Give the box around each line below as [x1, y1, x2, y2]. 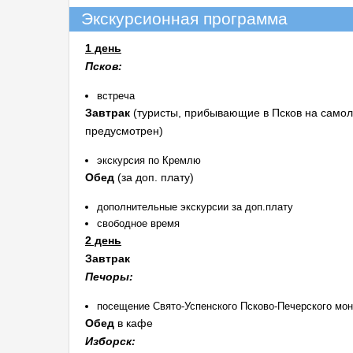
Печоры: [85, 270, 133, 283]
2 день [85, 234, 121, 247]
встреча [97, 90, 135, 102]
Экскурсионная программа [81, 9, 288, 28]
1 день [85, 42, 121, 54]
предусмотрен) [85, 124, 163, 137]
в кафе [114, 317, 153, 329]
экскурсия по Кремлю [97, 154, 201, 166]
